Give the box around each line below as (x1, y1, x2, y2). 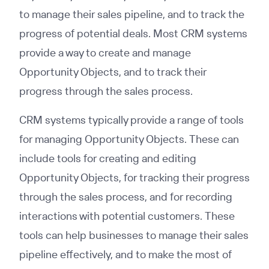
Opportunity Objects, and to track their (19, 65, 207, 79)
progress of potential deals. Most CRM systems (19, 26, 247, 40)
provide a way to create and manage (19, 46, 191, 59)
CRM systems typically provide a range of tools (19, 113, 244, 127)
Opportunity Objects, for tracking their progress (19, 171, 250, 184)
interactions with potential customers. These (19, 209, 235, 223)
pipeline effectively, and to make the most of (19, 247, 232, 261)
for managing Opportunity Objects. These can (19, 132, 239, 146)
